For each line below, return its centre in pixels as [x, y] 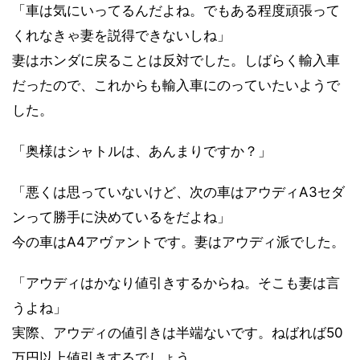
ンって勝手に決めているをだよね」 [121, 217]
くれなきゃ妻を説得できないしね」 [121, 35]
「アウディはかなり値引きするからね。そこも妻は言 [176, 282]
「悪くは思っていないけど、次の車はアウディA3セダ [178, 192]
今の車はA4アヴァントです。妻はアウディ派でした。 [178, 241]
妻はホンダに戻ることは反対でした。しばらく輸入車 [176, 60]
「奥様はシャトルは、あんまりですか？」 [142, 151]
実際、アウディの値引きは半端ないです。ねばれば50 [178, 332]
